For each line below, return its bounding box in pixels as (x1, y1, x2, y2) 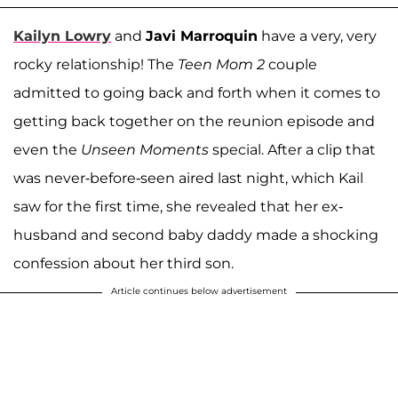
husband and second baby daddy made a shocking (13, 226, 378, 243)
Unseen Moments (81, 140, 209, 158)
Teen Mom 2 (178, 55, 265, 73)
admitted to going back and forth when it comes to (13, 84, 380, 101)
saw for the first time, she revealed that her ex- (13, 197, 343, 215)
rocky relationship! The (13, 55, 178, 73)
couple (265, 55, 317, 73)
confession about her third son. (13, 254, 234, 272)
